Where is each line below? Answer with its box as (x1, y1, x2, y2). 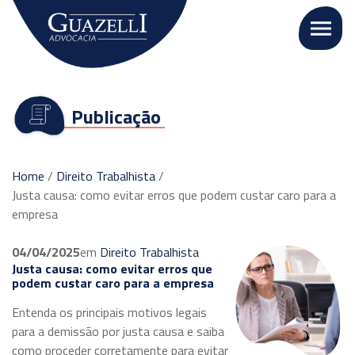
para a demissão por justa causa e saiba (12, 322, 224, 341)
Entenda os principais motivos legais (12, 303, 207, 322)
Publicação (71, 102, 161, 131)
